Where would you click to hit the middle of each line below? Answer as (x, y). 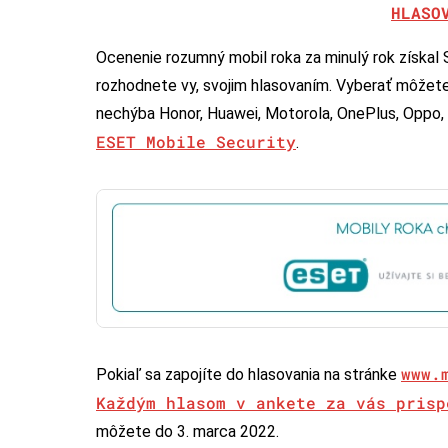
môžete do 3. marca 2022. (187, 431)
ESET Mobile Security (196, 142)
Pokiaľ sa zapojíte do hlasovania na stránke (248, 374)
